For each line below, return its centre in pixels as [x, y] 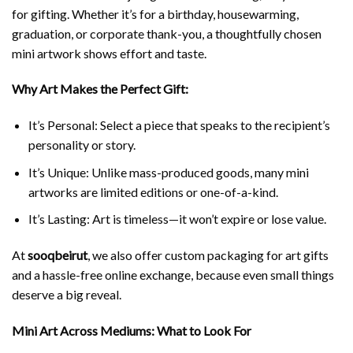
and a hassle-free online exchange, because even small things [173, 275]
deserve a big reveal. [67, 295]
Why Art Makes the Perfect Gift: [100, 89]
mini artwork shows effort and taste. [109, 53]
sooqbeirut [58, 255]
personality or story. [82, 145]
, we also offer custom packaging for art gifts [208, 255]
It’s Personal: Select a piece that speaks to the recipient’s [179, 125]
